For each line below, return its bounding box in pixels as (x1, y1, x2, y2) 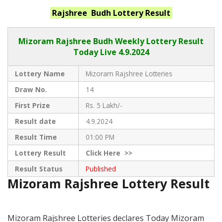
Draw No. (14, 84, 47, 94)
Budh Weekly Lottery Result (93, 35, 204, 47)
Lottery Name (14, 68, 65, 78)
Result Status (14, 164, 62, 173)
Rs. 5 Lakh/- (85, 100, 122, 110)
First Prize (14, 100, 50, 110)
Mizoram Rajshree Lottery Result (7, 174, 213, 192)
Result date (14, 116, 56, 126)
